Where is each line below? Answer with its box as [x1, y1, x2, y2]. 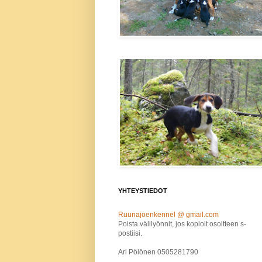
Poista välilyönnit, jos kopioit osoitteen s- [118, 220, 246, 229]
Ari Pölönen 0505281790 [118, 248, 198, 257]
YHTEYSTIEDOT [118, 187, 167, 195]
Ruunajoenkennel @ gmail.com [118, 211, 219, 219]
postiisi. [118, 229, 142, 238]
